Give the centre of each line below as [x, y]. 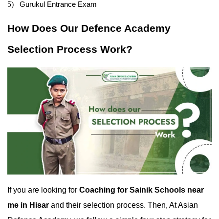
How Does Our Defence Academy [89, 29]
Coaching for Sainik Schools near [142, 190]
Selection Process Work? [70, 50]
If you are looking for [43, 190]
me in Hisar [28, 205]
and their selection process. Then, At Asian [123, 205]
